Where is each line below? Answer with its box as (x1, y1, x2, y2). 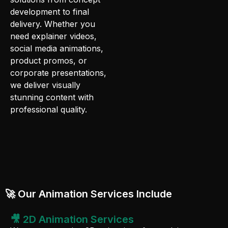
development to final (10, 6, 89, 17)
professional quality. (10, 104, 87, 115)
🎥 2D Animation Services (10, 213, 134, 225)
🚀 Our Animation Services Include (5, 187, 172, 200)
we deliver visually (10, 79, 80, 90)
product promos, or (10, 55, 87, 66)
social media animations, (10, 43, 103, 53)
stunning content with (10, 92, 94, 102)
